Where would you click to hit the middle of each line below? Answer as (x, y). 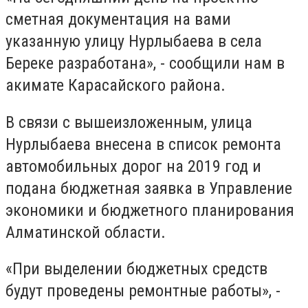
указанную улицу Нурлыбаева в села (134, 42)
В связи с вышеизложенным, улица (129, 122)
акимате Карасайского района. (115, 86)
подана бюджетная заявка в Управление (149, 188)
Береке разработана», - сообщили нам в (145, 64)
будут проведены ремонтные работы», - (143, 291)
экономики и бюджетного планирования (150, 210)
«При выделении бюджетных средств (136, 269)
